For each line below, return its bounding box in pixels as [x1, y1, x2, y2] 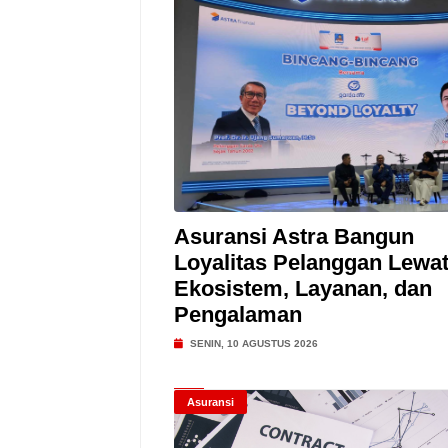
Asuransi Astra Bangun [173, 224, 414, 249]
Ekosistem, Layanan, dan [173, 276, 432, 301]
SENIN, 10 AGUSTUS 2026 [186, 338, 318, 349]
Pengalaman [173, 302, 302, 327]
